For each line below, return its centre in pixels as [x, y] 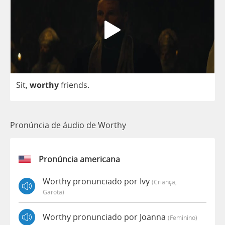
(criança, [164, 182]
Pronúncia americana [79, 159]
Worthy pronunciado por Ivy [97, 181]
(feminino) [183, 218]
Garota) [53, 192]
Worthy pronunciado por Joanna [105, 217]
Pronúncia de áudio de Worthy [68, 125]
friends [74, 85]
